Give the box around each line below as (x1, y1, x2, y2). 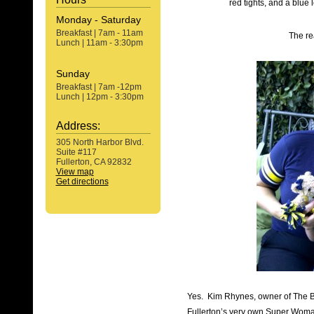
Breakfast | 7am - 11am (55, 28, 143, 38)
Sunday (55, 68, 90, 79)
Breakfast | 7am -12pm (55, 82, 142, 92)
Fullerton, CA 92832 (55, 157, 132, 167)
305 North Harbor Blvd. (55, 137, 144, 147)
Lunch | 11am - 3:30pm (55, 38, 143, 48)
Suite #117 (55, 147, 97, 157)
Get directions (55, 177, 109, 186)
